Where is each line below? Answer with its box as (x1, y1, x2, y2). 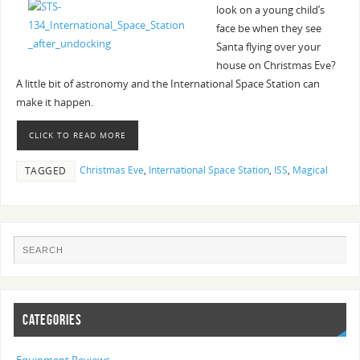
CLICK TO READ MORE (28, 129, 126, 141)
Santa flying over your (215, 40, 321, 55)
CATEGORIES (22, 312, 83, 329)
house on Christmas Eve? (215, 59, 336, 73)
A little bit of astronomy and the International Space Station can (15, 77, 320, 92)
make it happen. (15, 96, 93, 110)
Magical (292, 163, 328, 178)
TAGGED (24, 164, 67, 178)
